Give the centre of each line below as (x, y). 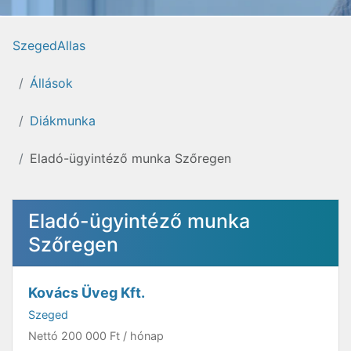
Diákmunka (63, 121)
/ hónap (142, 336)
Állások (51, 83)
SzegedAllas (49, 45)
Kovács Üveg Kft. (87, 293)
